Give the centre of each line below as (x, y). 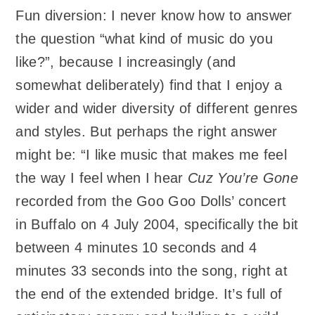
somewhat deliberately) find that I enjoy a (149, 85)
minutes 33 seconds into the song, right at (152, 270)
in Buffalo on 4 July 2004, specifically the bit (157, 224)
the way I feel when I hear (102, 178)
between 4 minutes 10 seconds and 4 (136, 247)
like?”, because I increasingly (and (126, 62)
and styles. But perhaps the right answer (147, 131)
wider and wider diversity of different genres (157, 108)
